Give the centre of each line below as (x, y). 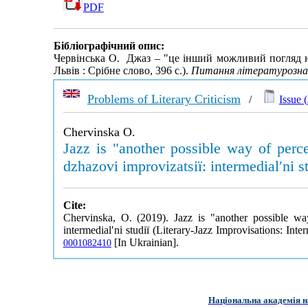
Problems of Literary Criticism (164, 99)
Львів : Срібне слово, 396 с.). (122, 71)
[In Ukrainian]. (145, 242)
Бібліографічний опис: (109, 46)
